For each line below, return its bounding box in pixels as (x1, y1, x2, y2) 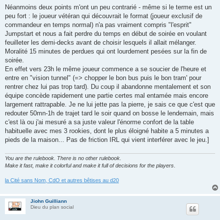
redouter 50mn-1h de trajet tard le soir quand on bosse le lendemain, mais (5, 110, 214, 117)
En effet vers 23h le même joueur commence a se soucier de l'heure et (5, 65, 206, 73)
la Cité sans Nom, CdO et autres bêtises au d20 (5, 177, 119, 183)
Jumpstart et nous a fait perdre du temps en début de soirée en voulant (5, 30, 207, 38)
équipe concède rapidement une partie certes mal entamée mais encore (5, 92, 208, 100)
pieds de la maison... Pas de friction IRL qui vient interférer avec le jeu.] (5, 136, 209, 144)
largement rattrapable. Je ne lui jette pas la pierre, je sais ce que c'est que (5, 101, 215, 109)
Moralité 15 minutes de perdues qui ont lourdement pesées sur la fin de (5, 48, 207, 55)
